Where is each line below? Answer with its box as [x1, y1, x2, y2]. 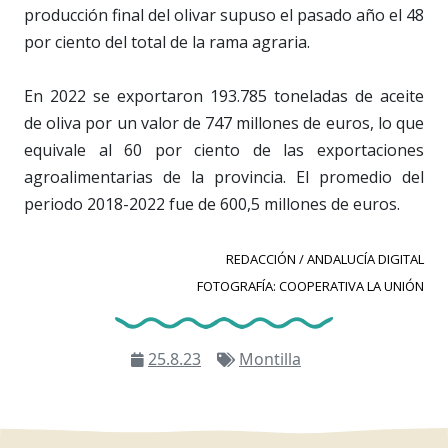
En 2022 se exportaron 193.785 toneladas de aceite [24, 85, 424, 108]
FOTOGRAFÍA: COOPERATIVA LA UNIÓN [197, 277, 424, 296]
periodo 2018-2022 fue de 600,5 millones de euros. [24, 193, 400, 216]
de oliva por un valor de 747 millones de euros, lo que [24, 112, 424, 135]
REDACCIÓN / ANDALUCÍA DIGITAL [226, 250, 424, 269]
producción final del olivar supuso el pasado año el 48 [24, 4, 424, 27]
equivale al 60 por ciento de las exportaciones [24, 139, 424, 162]
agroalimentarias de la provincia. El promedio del [24, 166, 424, 189]
